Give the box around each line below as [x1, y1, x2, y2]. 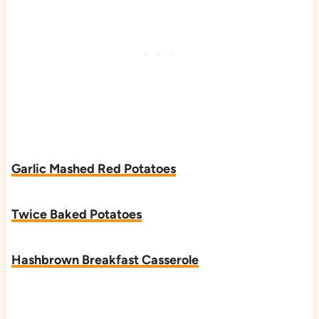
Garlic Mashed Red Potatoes [11, 160, 176, 177]
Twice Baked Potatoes [11, 206, 142, 222]
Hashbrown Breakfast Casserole [11, 251, 199, 268]
